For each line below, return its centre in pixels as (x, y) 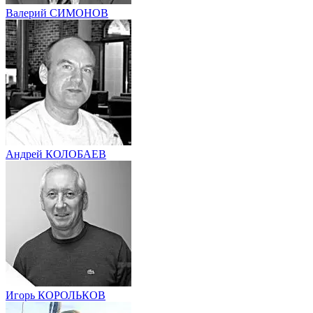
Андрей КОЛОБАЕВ (56, 154)
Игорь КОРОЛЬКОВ (56, 296)
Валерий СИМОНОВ (57, 13)
